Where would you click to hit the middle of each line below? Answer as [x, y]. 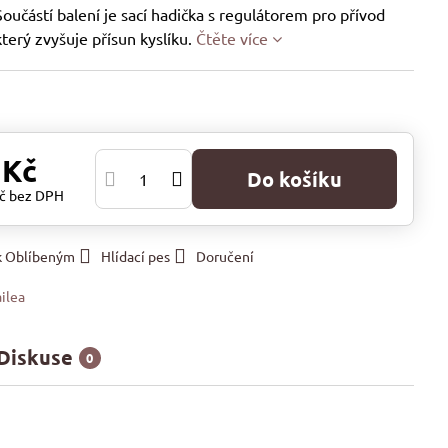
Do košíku [302, 179]
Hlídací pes [136, 256]
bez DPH [37, 195]
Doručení [225, 256]
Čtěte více [232, 38]
